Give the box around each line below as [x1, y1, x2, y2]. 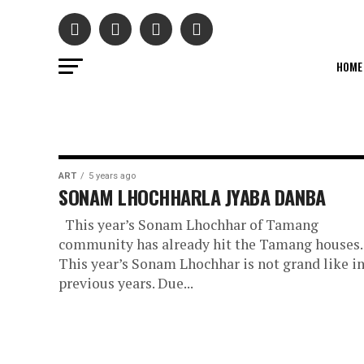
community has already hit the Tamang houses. [58, 235, 362, 253]
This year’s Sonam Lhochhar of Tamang [58, 215, 318, 234]
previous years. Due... [58, 274, 193, 292]
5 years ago [89, 171, 136, 181]
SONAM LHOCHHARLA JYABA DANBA [58, 182, 326, 211]
